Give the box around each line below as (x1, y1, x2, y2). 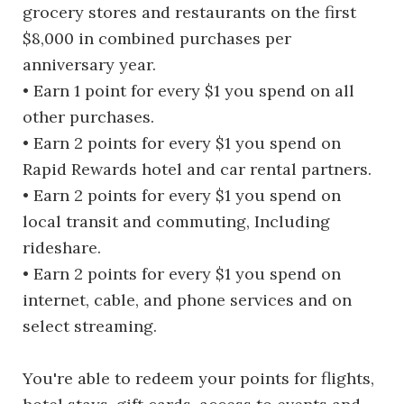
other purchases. (23, 106, 154, 127)
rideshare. (23, 237, 101, 258)
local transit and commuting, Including (23, 211, 330, 232)
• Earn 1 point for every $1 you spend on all (23, 80, 354, 101)
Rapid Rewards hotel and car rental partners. (23, 159, 372, 179)
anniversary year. (23, 54, 156, 75)
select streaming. (23, 316, 157, 336)
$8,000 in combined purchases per (23, 28, 291, 49)
